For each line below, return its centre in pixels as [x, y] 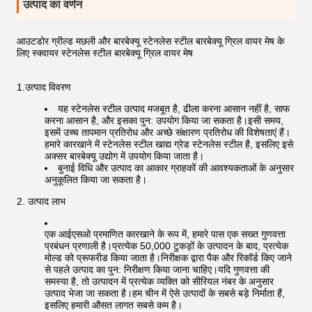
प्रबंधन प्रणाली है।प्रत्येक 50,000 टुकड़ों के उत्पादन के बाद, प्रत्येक [166, 246]
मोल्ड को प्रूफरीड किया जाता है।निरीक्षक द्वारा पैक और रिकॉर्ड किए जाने [168, 258]
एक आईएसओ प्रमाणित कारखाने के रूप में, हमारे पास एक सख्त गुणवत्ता [165, 234]
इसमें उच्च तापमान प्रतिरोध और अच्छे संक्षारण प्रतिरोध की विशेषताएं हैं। [167, 132]
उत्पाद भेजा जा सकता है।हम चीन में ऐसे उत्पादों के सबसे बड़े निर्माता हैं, [165, 293]
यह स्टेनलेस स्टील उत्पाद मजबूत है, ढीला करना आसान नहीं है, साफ [174, 109]
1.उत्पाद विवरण [44, 87]
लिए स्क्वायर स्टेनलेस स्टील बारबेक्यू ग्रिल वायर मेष [105, 53]
